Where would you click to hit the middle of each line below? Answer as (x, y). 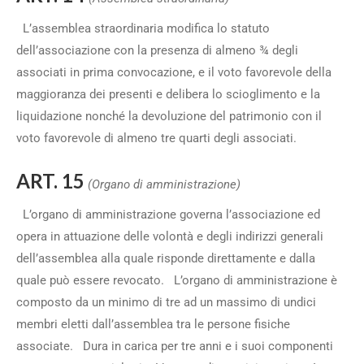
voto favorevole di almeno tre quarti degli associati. (160, 138)
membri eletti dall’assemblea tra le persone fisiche (153, 324)
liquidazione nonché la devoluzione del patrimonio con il (169, 116)
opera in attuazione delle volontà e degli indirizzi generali (170, 236)
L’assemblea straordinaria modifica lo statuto (143, 28)
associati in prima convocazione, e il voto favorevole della (174, 72)
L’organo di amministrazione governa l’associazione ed (168, 214)
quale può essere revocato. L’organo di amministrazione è (177, 280)
